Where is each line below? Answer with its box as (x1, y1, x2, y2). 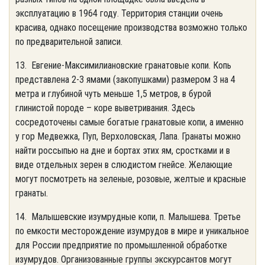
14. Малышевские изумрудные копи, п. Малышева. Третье (15, 211, 241, 222)
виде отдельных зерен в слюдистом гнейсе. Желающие (15, 159, 232, 170)
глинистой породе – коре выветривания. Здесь (15, 102, 195, 114)
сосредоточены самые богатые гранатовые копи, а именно (15, 117, 244, 128)
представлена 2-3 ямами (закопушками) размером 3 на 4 (15, 74, 235, 85)
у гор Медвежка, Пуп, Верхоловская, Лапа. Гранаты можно (15, 131, 241, 142)
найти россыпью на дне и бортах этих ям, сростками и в (15, 145, 230, 156)
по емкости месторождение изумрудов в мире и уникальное (15, 225, 249, 237)
